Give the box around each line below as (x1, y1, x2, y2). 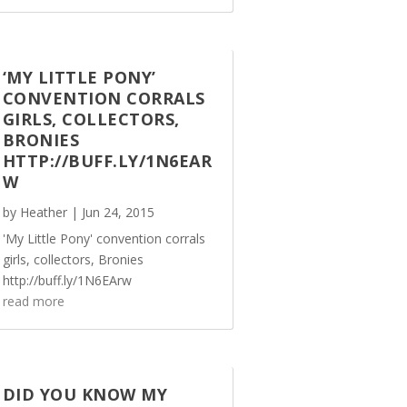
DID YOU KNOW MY (2, 382, 168, 405)
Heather (19, 203, 67, 221)
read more (2, 292, 65, 310)
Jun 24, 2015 (81, 203, 154, 221)
